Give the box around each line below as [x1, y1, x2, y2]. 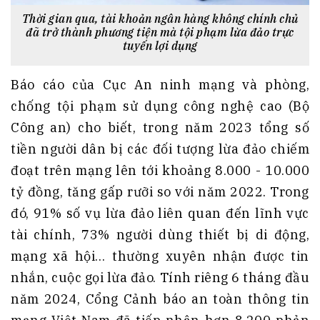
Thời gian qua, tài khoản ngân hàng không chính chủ [21, 11, 299, 26]
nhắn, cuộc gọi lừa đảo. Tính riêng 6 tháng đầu [11, 269, 309, 286]
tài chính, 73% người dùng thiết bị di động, [11, 226, 309, 244]
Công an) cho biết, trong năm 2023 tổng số [11, 119, 309, 136]
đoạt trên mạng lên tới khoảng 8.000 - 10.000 [11, 162, 309, 179]
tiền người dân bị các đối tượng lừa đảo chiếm [11, 141, 309, 158]
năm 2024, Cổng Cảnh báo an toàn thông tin [11, 291, 309, 308]
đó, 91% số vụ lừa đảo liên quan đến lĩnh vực [11, 205, 309, 222]
